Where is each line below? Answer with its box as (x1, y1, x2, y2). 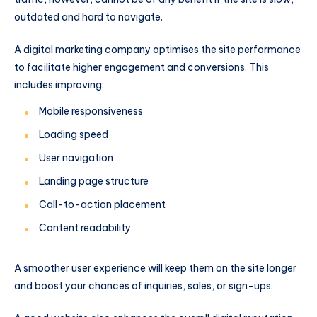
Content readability (39, 221, 131, 235)
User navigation (39, 151, 113, 165)
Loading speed (39, 128, 108, 142)
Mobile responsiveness (39, 105, 143, 118)
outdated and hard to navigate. (14, 10, 163, 23)
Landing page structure (39, 175, 149, 188)
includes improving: (14, 78, 106, 91)
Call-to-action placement (39, 198, 166, 212)
